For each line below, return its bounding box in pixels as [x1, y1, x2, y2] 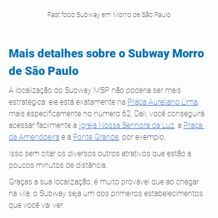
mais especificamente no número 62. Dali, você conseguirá [9, 109, 206, 119]
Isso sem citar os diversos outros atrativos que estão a [9, 149, 193, 159]
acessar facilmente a [9, 121, 77, 130]
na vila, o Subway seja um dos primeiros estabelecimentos [9, 189, 205, 199]
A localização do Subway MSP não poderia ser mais [9, 86, 183, 95]
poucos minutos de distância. [9, 161, 107, 170]
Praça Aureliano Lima [127, 97, 198, 107]
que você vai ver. [9, 200, 66, 210]
